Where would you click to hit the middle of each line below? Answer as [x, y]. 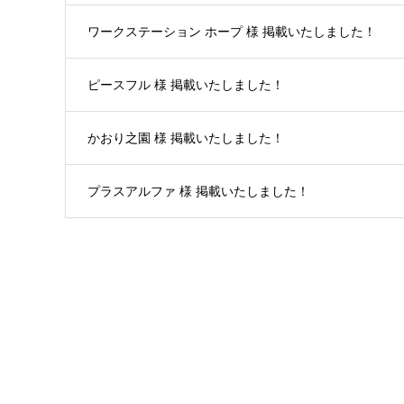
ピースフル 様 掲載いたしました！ [186, 85]
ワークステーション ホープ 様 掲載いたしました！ [232, 32]
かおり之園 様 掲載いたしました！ [186, 138]
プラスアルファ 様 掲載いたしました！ [198, 192]
